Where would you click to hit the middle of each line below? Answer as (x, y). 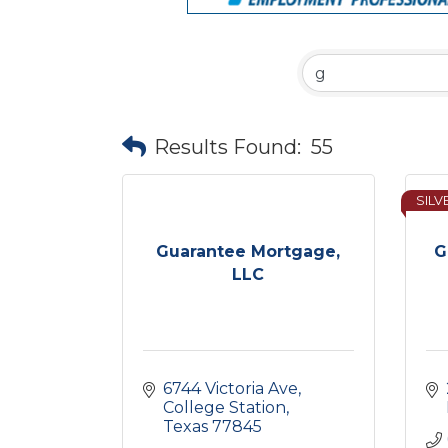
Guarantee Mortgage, (248, 251)
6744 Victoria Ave (230, 388)
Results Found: (227, 146)
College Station (224, 407)
